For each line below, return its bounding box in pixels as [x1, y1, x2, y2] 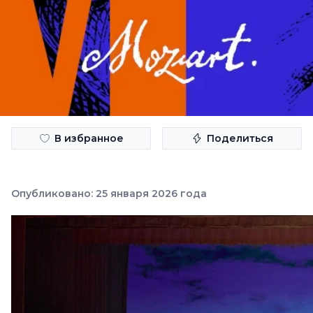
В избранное [54, 132, 124, 145]
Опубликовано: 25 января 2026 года [11, 187, 207, 200]
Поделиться [206, 132, 273, 145]
